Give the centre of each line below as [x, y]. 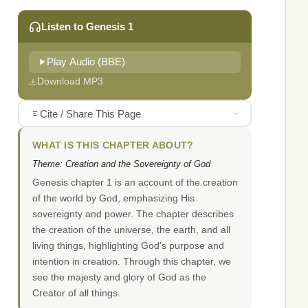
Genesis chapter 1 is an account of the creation [135, 183]
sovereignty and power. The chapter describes [133, 214]
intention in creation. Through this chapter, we [132, 262]
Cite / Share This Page [90, 113]
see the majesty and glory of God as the [119, 277]
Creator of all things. [76, 293]
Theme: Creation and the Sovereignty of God [121, 164]
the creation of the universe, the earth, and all [131, 230]
